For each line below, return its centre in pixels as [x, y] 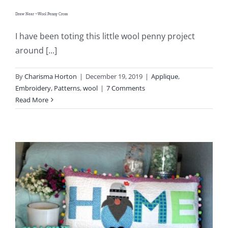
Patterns [67, 88]
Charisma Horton [51, 77]
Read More [32, 100]
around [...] [36, 51]
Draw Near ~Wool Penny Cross [41, 14]
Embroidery [33, 88]
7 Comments [126, 88]
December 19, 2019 [114, 77]
